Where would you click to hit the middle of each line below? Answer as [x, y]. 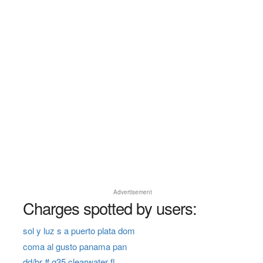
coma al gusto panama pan [75, 246]
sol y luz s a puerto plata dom [79, 231]
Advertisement [133, 192]
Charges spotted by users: [109, 208]
